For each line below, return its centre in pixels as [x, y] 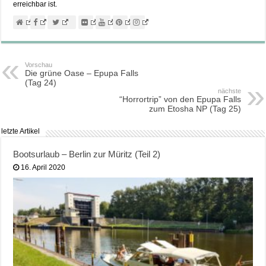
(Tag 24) [41, 83]
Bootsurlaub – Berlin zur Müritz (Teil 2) [87, 154]
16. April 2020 [43, 168]
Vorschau [39, 65]
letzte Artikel [21, 132]
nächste [229, 91]
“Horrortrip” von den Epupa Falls [180, 99]
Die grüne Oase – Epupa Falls [82, 73]
